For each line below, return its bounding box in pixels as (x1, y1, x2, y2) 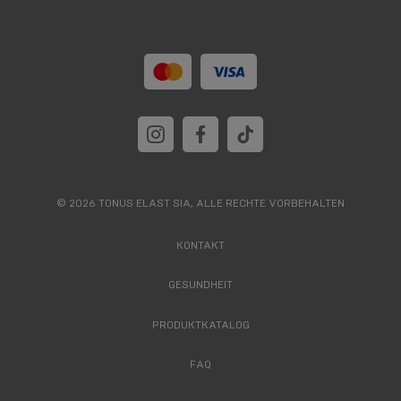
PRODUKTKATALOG (151, 318, 250, 331)
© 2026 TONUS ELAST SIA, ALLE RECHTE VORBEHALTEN (56, 197, 345, 209)
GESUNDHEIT (168, 278, 233, 291)
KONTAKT (176, 238, 225, 252)
